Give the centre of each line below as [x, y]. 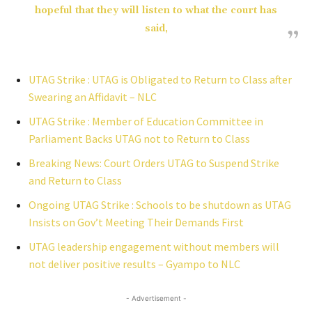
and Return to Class [75, 180]
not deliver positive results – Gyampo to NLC [134, 264]
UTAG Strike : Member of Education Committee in [146, 121]
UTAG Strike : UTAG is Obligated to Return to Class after [160, 79]
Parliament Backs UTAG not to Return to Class [139, 139]
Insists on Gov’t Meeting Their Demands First [136, 222]
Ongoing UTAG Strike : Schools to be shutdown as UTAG [160, 205]
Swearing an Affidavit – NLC [93, 97]
